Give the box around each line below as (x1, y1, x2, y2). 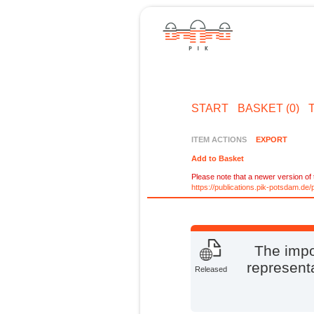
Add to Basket (191, 154, 245, 163)
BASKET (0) (237, 102, 299, 114)
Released (195, 265, 228, 274)
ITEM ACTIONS (191, 135, 247, 144)
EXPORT (255, 135, 287, 144)
